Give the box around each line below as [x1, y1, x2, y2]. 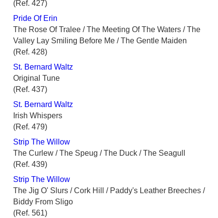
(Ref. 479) [13, 123, 47, 131]
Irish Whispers [13, 111, 62, 120]
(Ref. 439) [13, 160, 47, 169]
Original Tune [13, 74, 60, 83]
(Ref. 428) [13, 48, 47, 56]
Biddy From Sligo [13, 198, 73, 206]
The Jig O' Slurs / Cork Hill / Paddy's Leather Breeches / [13, 186, 205, 195]
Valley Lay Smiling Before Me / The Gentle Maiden [13, 36, 187, 45]
